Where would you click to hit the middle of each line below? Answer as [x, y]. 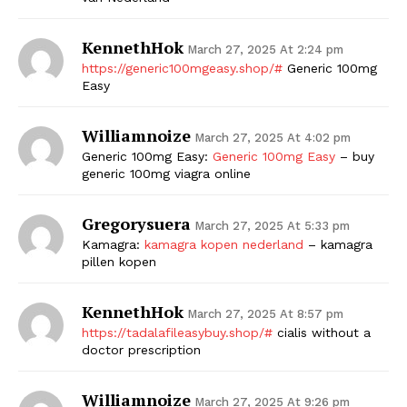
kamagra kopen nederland [224, 244]
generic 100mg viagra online [166, 173]
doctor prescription [141, 349]
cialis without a [322, 332]
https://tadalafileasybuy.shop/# [177, 332]
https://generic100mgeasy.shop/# [182, 68]
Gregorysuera [136, 223]
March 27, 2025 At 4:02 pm [273, 137]
